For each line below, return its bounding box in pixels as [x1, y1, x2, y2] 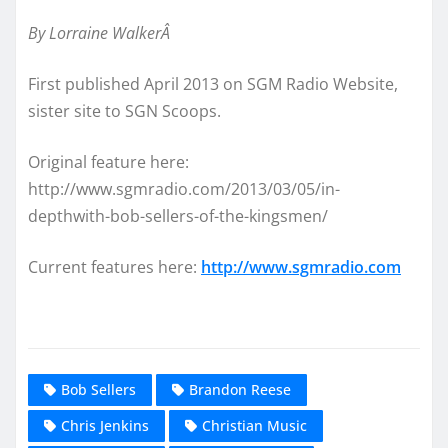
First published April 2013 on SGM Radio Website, [28, 72, 398, 95]
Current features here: [28, 255, 201, 278]
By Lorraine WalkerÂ [28, 21, 174, 44]
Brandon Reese [189, 380, 291, 400]
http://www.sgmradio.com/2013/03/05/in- [28, 177, 340, 200]
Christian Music [202, 416, 307, 436]
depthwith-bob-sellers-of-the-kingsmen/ [28, 204, 328, 227]
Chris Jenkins [61, 416, 149, 436]
